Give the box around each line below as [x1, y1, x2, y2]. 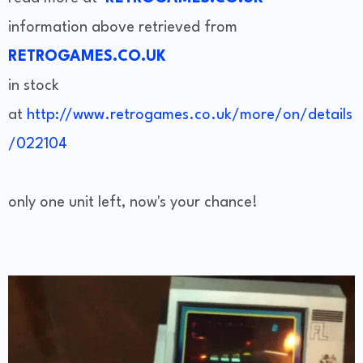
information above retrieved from [8, 20, 237, 36]
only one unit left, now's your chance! [8, 195, 258, 211]
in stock [8, 79, 59, 94]
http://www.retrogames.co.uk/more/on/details [27, 108, 352, 123]
